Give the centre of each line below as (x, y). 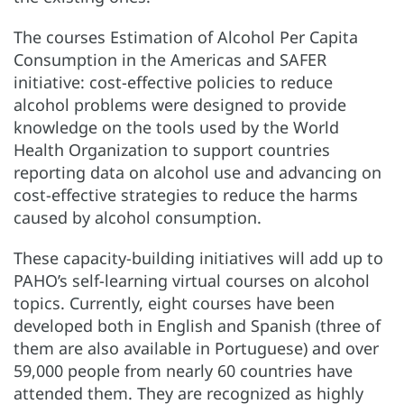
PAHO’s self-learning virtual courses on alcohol (192, 280)
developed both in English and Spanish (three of (197, 325)
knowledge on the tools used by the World (176, 127)
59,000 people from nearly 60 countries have (183, 370)
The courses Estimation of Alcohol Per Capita (186, 37)
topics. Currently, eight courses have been (174, 303)
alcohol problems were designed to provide (180, 104)
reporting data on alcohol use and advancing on (197, 172)
